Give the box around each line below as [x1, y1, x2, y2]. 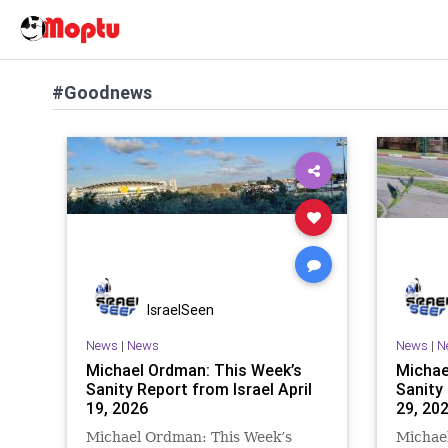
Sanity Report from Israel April [85, 378, 312, 399]
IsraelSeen [147, 301, 214, 319]
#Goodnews [52, 81, 152, 104]
